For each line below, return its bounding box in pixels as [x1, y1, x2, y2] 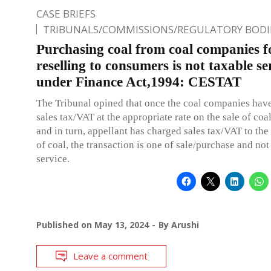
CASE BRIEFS [36, 6, 96, 21]
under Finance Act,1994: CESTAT [36, 74, 241, 90]
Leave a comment [73, 249, 148, 262]
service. [36, 152, 70, 165]
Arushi [171, 218, 199, 230]
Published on [36, 218, 94, 230]
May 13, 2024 [94, 218, 149, 230]
